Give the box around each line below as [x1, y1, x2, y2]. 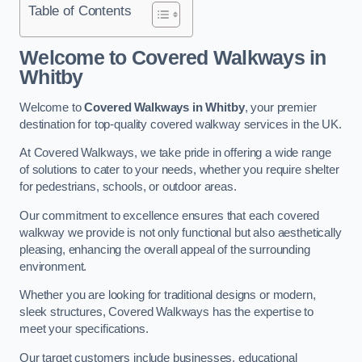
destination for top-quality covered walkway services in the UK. [19, 117, 342, 131]
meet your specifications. [19, 322, 149, 336]
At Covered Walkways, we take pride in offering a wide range [19, 146, 331, 160]
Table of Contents [28, 2, 132, 19]
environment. [19, 259, 87, 273]
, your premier [244, 100, 317, 114]
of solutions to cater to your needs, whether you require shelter [19, 163, 339, 177]
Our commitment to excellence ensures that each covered [19, 208, 320, 222]
